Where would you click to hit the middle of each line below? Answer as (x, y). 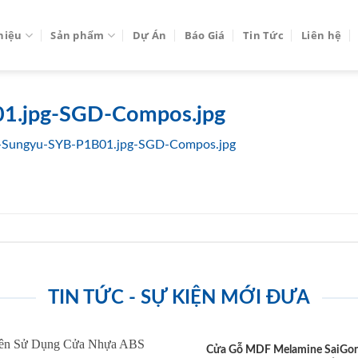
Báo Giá (205, 35)
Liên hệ (322, 35)
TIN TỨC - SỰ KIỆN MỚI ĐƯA (179, 298)
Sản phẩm (78, 35)
